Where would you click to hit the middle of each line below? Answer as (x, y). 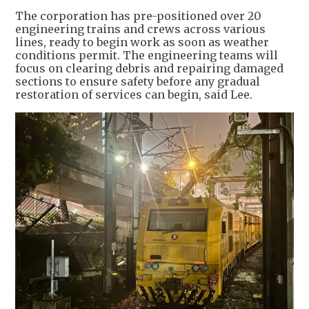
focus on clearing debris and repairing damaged (149, 68)
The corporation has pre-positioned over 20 (138, 16)
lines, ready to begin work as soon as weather (142, 42)
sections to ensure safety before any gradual (138, 81)
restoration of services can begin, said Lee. (134, 94)
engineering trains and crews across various (140, 29)
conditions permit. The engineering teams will (147, 55)
